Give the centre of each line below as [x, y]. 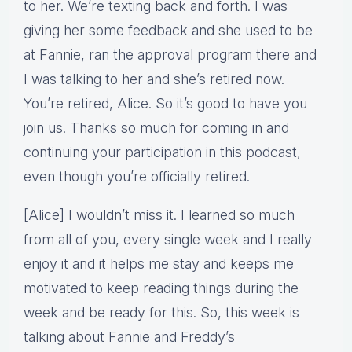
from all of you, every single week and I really [168, 240]
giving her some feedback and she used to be [168, 31]
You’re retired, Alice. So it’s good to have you [165, 104]
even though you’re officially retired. [137, 177]
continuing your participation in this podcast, [162, 152]
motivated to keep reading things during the [161, 288]
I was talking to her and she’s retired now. [154, 79]
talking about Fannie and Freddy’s [129, 337]
